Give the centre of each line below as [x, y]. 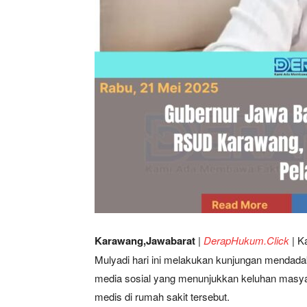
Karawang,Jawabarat [145, 241]
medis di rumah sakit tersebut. [162, 297]
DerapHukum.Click [246, 241]
